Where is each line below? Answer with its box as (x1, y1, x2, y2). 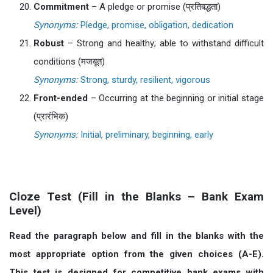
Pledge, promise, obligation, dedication (78, 19, 233, 30)
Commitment (34, 1, 89, 12)
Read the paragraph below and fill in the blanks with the (9, 230, 264, 241)
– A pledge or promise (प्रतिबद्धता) (89, 1, 221, 12)
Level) (9, 204, 41, 218)
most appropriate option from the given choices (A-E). (9, 249, 264, 260)
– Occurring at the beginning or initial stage (88, 93, 264, 104)
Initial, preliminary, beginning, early (78, 129, 213, 140)
